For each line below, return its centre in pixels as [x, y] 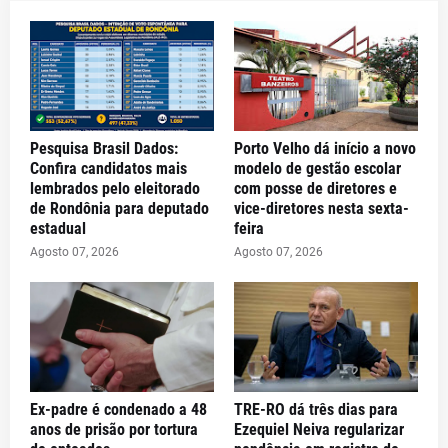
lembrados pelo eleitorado [115, 188]
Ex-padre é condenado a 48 [118, 409]
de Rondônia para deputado [119, 208]
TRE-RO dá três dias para [316, 409]
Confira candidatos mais [108, 168]
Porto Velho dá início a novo [325, 148]
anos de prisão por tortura [114, 429]
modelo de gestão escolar [317, 168]
